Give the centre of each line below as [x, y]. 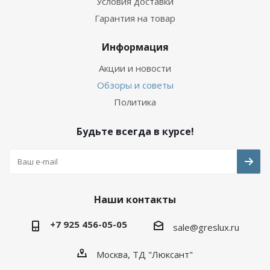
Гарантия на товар [135, 18]
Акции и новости [135, 68]
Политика [135, 102]
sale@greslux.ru [206, 227]
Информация [135, 47]
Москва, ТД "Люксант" [145, 255]
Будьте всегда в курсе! [135, 131]
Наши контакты [135, 199]
